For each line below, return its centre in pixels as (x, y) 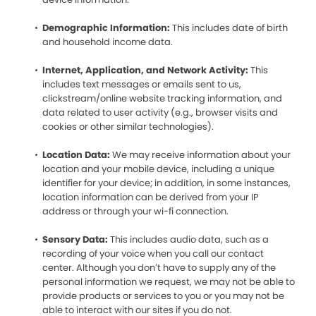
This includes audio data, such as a (189, 239)
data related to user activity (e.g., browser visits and (160, 113)
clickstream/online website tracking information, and (162, 98)
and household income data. (108, 42)
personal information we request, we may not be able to (169, 282)
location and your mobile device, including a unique (158, 169)
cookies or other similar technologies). (128, 127)
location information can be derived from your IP (151, 197)
